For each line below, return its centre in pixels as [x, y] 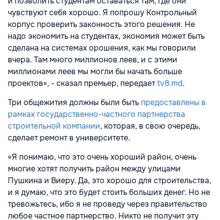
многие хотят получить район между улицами [94, 169]
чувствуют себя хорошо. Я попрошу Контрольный [102, 13]
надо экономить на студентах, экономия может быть [106, 36]
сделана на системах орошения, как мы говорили [102, 48]
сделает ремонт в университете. [69, 138]
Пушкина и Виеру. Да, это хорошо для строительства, [110, 181]
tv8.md [170, 83]
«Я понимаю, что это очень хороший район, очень [102, 157]
